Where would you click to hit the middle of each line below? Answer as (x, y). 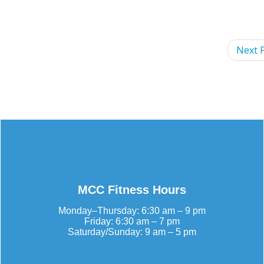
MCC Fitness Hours (132, 190)
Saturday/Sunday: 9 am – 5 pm (132, 232)
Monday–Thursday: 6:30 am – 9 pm (132, 211)
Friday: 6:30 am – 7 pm (132, 222)
